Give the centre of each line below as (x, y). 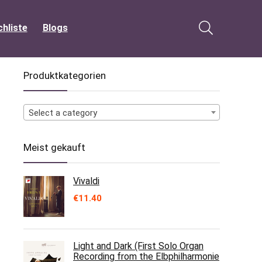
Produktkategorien (65, 75)
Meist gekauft (54, 147)
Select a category (63, 113)
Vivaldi (86, 181)
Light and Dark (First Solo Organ (138, 246)
